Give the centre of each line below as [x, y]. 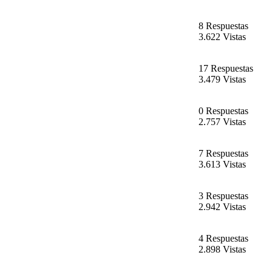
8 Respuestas [223, 26]
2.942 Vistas [222, 207]
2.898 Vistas [222, 250]
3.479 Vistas [222, 80]
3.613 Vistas [222, 165]
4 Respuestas [223, 239]
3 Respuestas [223, 196]
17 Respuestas [226, 69]
